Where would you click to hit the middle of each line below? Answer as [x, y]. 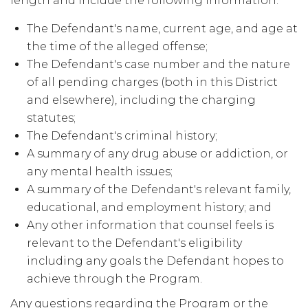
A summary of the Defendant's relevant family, [159, 189]
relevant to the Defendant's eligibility [134, 243]
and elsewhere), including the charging [141, 100]
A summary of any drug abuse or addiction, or [157, 154]
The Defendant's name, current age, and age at [162, 29]
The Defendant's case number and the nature [158, 64]
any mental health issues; [100, 172]
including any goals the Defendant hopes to [155, 261]
